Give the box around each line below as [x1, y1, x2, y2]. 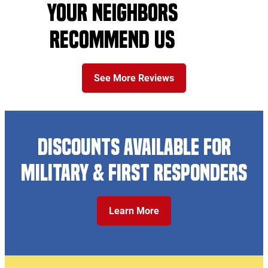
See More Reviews [94, 72, 174, 84]
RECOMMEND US [50, 25, 175, 53]
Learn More [109, 205, 159, 217]
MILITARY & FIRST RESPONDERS [21, 159, 247, 186]
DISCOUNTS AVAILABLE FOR [37, 133, 231, 160]
